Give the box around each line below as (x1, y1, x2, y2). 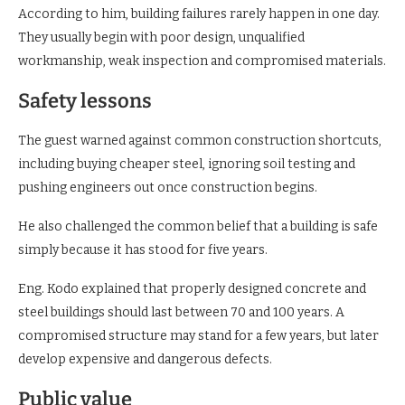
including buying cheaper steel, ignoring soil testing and (18, 156, 355, 173)
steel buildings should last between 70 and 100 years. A (18, 305, 344, 321)
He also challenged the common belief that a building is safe (18, 219, 378, 235)
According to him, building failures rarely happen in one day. (18, 6, 380, 23)
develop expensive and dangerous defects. (18, 352, 272, 368)
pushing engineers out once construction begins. (18, 180, 317, 196)
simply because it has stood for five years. (18, 242, 268, 259)
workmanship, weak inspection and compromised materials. (18, 53, 386, 70)
